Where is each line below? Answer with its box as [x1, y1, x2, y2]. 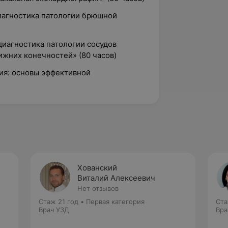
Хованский [77, 163, 117, 173]
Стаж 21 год [39, 197, 78, 206]
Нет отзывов [77, 184, 119, 192]
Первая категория [86, 197, 145, 206]
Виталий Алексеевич [77, 173, 155, 183]
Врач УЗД [39, 206, 69, 214]
